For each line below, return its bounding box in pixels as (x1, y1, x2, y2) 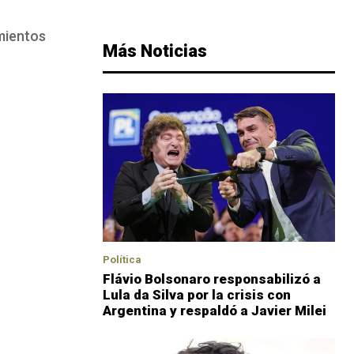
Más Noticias (103, 41, 207, 62)
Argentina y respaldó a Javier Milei (103, 303, 326, 319)
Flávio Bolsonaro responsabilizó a (103, 271, 321, 288)
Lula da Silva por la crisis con (103, 287, 291, 303)
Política (103, 254, 141, 266)
